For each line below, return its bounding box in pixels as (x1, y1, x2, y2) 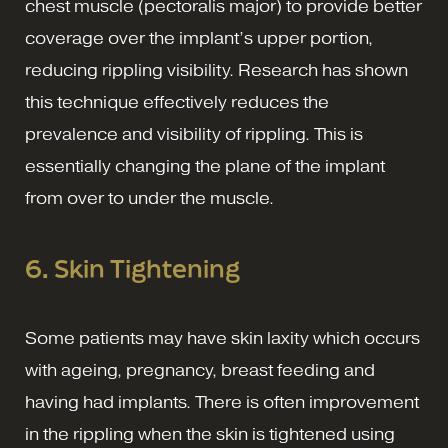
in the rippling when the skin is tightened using (25, 424, 395, 444)
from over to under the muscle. (25, 188, 274, 208)
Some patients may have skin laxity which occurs (25, 328, 420, 348)
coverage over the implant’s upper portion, (25, 28, 373, 48)
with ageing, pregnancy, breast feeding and (25, 360, 375, 380)
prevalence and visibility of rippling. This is (25, 124, 363, 144)
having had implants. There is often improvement (25, 392, 419, 412)
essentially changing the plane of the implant (25, 156, 385, 176)
